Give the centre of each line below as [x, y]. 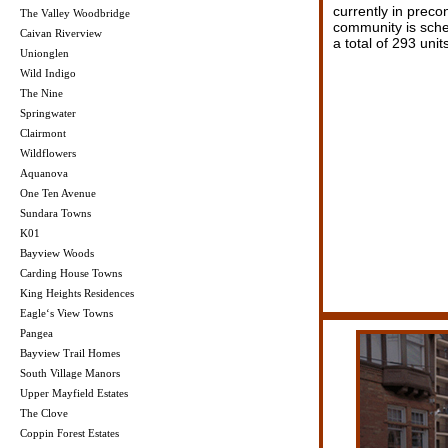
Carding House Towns [71, 273]
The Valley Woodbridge [75, 13]
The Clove [44, 413]
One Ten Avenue [58, 193]
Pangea [36, 333]
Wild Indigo [48, 73]
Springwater [48, 113]
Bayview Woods [57, 253]
